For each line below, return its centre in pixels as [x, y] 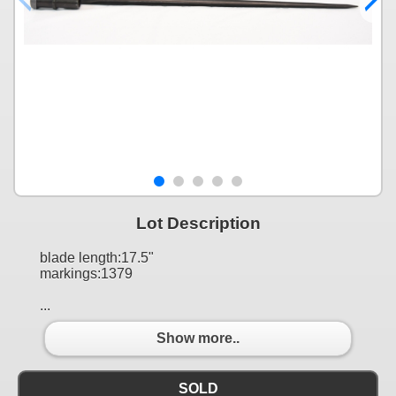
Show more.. [198, 339]
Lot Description [198, 223]
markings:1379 [86, 273]
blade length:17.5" [97, 257]
